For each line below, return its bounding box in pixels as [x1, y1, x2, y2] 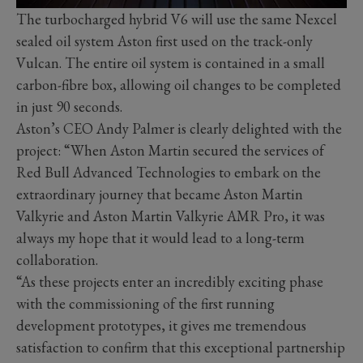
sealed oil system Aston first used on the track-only [16, 32, 313, 51]
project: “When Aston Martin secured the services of [16, 141, 324, 160]
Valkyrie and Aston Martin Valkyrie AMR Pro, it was [16, 207, 325, 226]
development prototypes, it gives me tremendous [16, 316, 306, 335]
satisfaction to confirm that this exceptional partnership [16, 338, 345, 357]
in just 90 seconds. [16, 97, 122, 117]
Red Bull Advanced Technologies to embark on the [16, 163, 321, 182]
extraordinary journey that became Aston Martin [16, 185, 303, 204]
